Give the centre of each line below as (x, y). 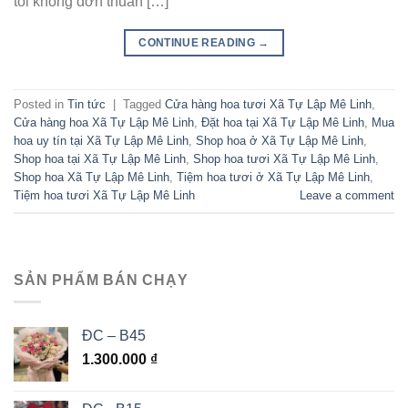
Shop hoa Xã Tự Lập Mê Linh (92, 177)
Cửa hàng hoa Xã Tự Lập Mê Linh (104, 122)
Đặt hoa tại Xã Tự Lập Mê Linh (283, 122)
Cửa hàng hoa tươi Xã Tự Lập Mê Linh (268, 104)
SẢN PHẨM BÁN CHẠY (101, 280)
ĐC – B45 (114, 336)
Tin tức (87, 104)
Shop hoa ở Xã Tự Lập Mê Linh (280, 140)
